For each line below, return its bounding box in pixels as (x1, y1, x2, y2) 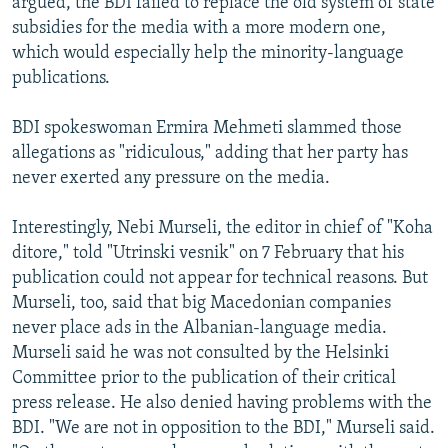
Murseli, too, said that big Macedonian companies (12, 293, 391, 313)
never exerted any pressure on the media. (12, 168, 330, 188)
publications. (12, 68, 110, 88)
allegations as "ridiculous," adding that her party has (12, 143, 408, 163)
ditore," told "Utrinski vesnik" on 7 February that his (12, 243, 404, 263)
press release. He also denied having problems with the (12, 393, 432, 413)
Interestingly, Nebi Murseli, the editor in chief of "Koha (12, 218, 433, 238)
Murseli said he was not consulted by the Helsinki (12, 343, 389, 363)
